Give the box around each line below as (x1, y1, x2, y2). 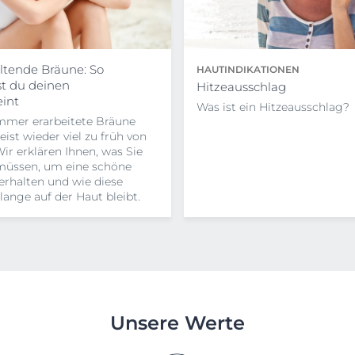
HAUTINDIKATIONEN (197, 63, 300, 75)
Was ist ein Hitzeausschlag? (197, 99, 349, 114)
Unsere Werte (110, 311, 245, 334)
